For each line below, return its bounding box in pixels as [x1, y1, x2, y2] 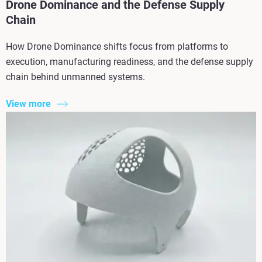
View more [6, 98, 51, 109]
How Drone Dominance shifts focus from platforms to [6, 40, 228, 52]
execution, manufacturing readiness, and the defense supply [6, 56, 253, 67]
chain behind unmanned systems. [6, 71, 145, 82]
